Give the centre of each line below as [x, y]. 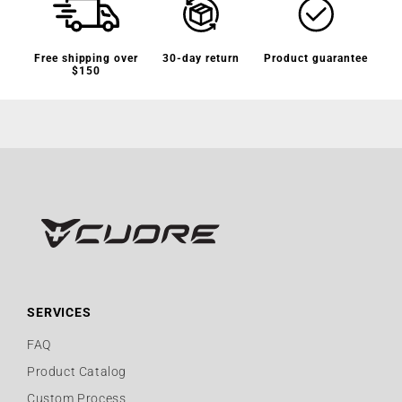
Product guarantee [316, 58]
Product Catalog [77, 371]
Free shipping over [86, 58]
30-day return [201, 58]
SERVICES [59, 312]
